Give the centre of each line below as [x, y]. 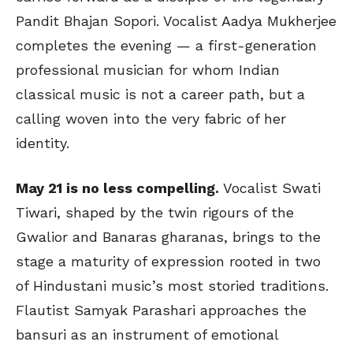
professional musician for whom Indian [148, 70]
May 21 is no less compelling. [119, 188]
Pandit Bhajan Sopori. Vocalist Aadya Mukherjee [176, 21]
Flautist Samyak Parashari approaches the [161, 310]
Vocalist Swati [272, 188]
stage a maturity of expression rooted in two [168, 262]
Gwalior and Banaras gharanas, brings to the [168, 237]
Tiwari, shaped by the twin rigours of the [155, 213]
